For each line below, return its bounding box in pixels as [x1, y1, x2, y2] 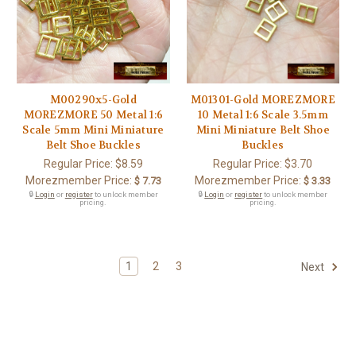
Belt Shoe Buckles [45, 137, 141, 152]
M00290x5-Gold [49, 92, 137, 106]
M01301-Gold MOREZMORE [190, 92, 335, 106]
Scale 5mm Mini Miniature [22, 122, 164, 137]
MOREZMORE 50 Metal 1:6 [23, 107, 163, 122]
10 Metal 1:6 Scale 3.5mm [197, 107, 328, 122]
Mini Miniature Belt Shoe [195, 122, 330, 137]
